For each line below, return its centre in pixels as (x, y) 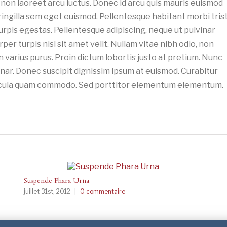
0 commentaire (103, 191)
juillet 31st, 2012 (47, 191)
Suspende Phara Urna (57, 181)
